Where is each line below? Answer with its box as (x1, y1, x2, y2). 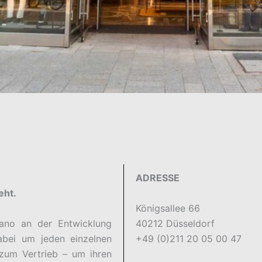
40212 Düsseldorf (136, 218, 215, 229)
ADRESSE (136, 172, 180, 184)
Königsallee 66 (136, 202, 201, 214)
